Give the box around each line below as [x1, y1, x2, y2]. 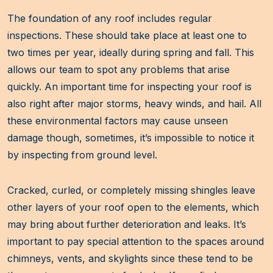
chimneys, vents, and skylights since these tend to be [7, 252, 253, 265]
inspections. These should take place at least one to [7, 29, 247, 42]
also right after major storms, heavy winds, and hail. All [7, 97, 261, 110]
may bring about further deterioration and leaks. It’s [7, 218, 246, 231]
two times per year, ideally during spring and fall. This [7, 46, 254, 59]
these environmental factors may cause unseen [7, 115, 228, 127]
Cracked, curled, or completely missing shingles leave [7, 184, 255, 197]
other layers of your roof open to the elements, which [7, 201, 259, 214]
